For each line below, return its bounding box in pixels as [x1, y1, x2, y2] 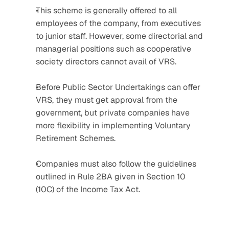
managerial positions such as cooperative [36, 43, 191, 54]
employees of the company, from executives [36, 18, 201, 29]
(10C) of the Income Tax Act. [36, 184, 140, 195]
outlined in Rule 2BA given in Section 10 [36, 171, 186, 182]
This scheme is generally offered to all [36, 5, 177, 16]
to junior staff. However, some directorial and [36, 31, 203, 41]
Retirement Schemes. [36, 133, 116, 144]
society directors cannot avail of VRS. [36, 56, 176, 67]
